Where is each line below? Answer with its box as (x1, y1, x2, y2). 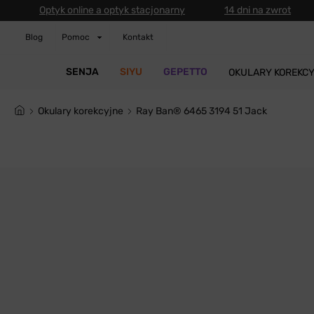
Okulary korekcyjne (44, 105, 123, 117)
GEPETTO (163, 66, 207, 78)
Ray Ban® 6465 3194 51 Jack (142, 105, 267, 117)
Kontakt (123, 32, 153, 42)
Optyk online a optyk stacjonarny (39, 4, 185, 16)
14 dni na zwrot (224, 4, 291, 16)
